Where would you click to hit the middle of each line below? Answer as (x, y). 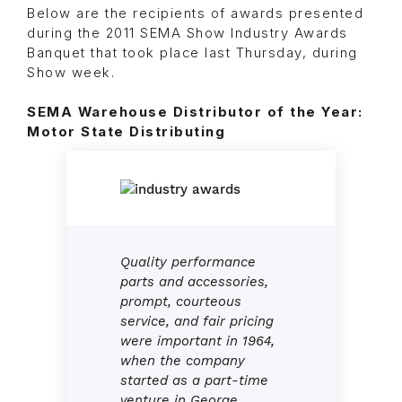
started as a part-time (194, 381)
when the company (183, 361)
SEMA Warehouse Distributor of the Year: (195, 113)
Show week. (71, 73)
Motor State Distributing (126, 132)
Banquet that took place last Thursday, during (192, 53)
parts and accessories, (194, 282)
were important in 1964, (197, 341)
